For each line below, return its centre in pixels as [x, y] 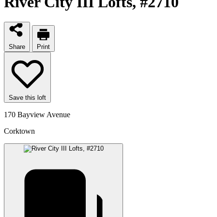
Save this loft [27, 97]
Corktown [19, 131]
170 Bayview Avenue [37, 114]
